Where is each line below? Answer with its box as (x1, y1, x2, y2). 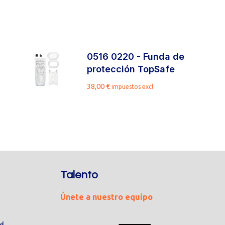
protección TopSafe (87, 64, 175, 74)
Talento (60, 169, 98, 181)
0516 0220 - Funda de (87, 51, 185, 62)
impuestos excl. (111, 83, 155, 90)
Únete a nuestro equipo (60, 192, 153, 201)
